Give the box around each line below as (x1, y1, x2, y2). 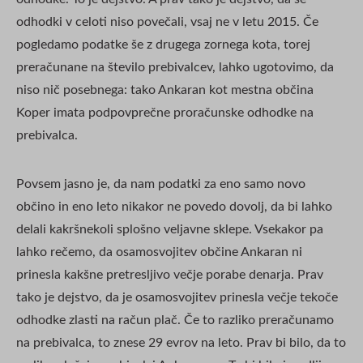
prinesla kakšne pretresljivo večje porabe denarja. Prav (16, 268, 323, 282)
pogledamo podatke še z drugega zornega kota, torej (16, 38, 310, 52)
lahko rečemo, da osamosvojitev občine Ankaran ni (16, 246, 302, 259)
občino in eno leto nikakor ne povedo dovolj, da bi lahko (16, 200, 332, 214)
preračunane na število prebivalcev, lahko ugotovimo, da (16, 61, 334, 75)
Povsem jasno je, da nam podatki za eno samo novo (16, 177, 305, 191)
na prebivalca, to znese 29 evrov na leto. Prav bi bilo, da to (16, 336, 346, 350)
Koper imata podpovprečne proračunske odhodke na (16, 106, 314, 120)
